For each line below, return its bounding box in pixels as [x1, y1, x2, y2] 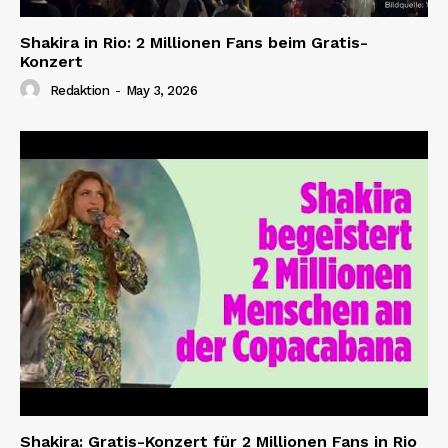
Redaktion [49, 82, 109, 98]
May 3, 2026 [125, 82, 197, 98]
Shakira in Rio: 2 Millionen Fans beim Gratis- [20, 32, 368, 52]
